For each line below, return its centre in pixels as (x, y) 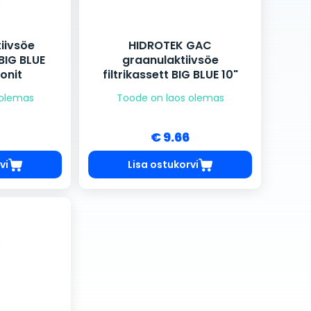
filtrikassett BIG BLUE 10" (170, 75)
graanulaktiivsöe (170, 60)
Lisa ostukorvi (163, 164)
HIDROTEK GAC (170, 46)
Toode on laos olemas (170, 98)
